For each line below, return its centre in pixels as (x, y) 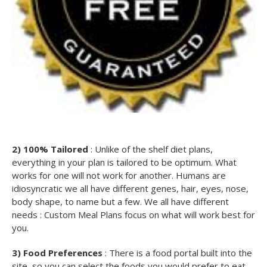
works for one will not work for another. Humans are (119, 175)
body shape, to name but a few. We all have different (120, 201)
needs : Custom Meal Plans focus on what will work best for (133, 214)
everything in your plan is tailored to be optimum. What (124, 162)
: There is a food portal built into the (177, 252)
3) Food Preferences (57, 252)
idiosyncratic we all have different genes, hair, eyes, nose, (130, 188)
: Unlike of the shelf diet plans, (150, 149)
